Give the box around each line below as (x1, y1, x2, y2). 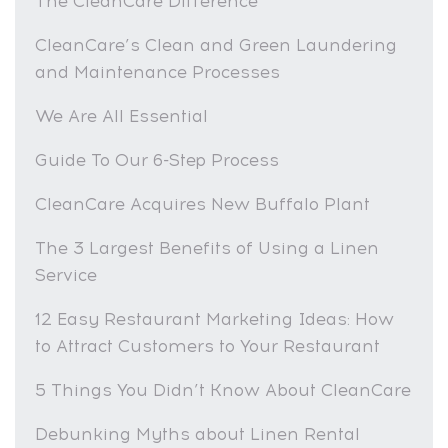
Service (35, 264, 97, 285)
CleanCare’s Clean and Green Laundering (35, 34, 397, 55)
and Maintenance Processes (35, 61, 280, 82)
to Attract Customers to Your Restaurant (35, 335, 380, 356)
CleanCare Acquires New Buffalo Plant (35, 193, 370, 214)
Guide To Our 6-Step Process (35, 149, 279, 170)
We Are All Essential (35, 105, 208, 126)
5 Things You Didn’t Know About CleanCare (35, 379, 411, 400)
